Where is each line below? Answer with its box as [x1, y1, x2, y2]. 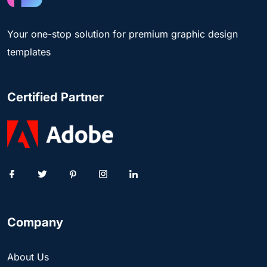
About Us [7, 251, 49, 263]
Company [7, 215, 63, 230]
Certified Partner [7, 90, 104, 105]
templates [7, 46, 51, 58]
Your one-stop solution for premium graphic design [7, 28, 238, 41]
